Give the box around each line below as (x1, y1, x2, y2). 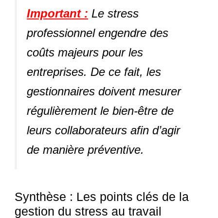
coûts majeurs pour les (27, 45, 143, 59)
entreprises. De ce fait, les (27, 65, 161, 78)
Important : (27, 6, 88, 20)
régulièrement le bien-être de (27, 104, 174, 117)
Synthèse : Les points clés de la (15, 189, 189, 203)
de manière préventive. (27, 143, 144, 156)
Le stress (88, 6, 139, 20)
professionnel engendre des (27, 26, 168, 39)
